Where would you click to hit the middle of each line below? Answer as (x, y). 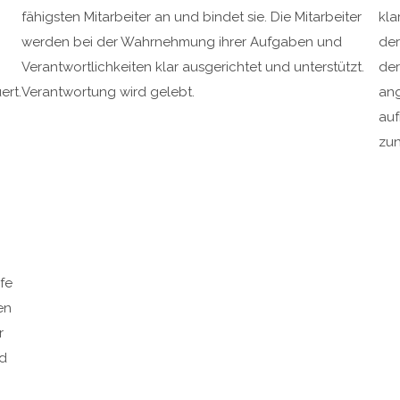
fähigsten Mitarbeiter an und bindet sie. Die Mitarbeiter (192, 17)
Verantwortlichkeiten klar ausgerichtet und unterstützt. (193, 67)
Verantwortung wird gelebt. (108, 92)
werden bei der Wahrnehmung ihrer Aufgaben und (182, 42)
